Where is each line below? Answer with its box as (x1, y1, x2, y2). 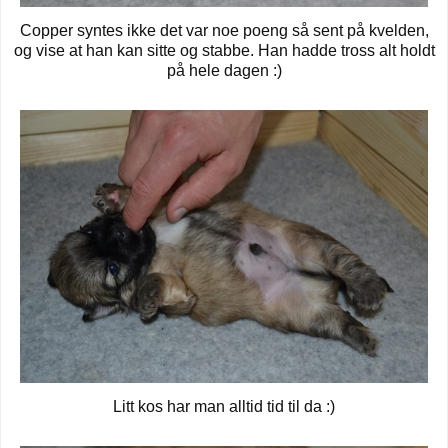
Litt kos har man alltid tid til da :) (113, 397, 335, 415)
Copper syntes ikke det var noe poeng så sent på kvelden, (19, 22, 429, 40)
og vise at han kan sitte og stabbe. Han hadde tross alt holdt (13, 42, 435, 60)
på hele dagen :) (166, 62, 282, 80)
